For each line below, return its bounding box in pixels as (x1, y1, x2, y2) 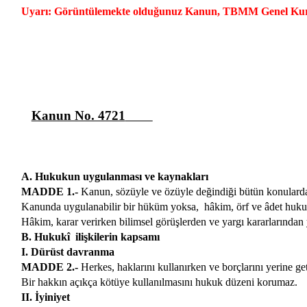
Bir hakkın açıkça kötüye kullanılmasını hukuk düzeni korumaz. (21, 276, 297, 288)
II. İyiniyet (21, 291, 70, 303)
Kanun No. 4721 (31, 108, 125, 123)
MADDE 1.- (21, 186, 78, 197)
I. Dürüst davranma (21, 246, 114, 258)
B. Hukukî (21, 231, 70, 243)
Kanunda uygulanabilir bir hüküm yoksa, (21, 201, 199, 212)
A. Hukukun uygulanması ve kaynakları (21, 171, 208, 182)
